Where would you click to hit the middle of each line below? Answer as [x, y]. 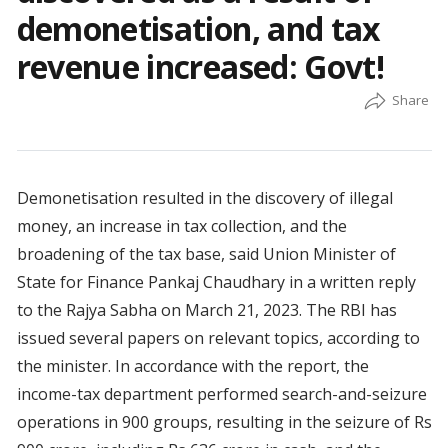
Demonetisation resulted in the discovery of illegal [204, 198]
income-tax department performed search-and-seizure [221, 394]
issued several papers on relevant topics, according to [218, 338]
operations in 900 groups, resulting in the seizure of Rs [224, 422]
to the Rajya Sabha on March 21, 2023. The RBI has [206, 310]
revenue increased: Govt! [200, 67]
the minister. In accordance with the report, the [192, 366]
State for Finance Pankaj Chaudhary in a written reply [216, 282]
